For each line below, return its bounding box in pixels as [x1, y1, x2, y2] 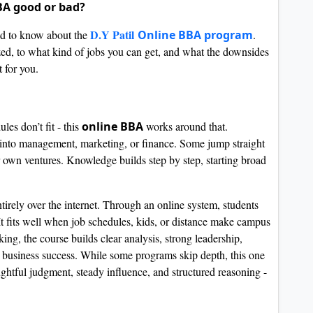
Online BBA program [138, 27, 253, 43]
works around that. [143, 119, 228, 134]
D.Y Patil [90, 27, 138, 43]
